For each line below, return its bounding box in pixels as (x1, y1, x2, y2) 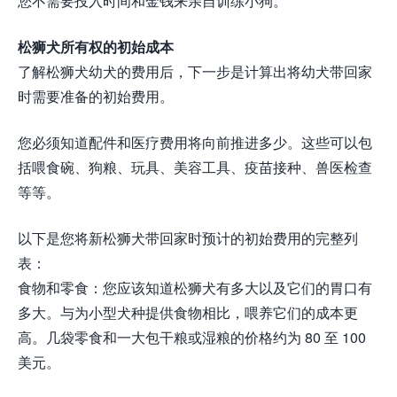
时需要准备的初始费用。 (18, 86, 174, 107)
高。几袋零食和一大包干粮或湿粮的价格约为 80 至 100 (18, 327, 366, 348)
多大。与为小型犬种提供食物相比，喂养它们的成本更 (18, 302, 358, 323)
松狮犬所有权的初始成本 (18, 36, 174, 58)
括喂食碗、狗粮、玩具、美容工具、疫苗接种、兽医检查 (18, 157, 372, 178)
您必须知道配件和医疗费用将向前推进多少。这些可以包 (18, 132, 372, 153)
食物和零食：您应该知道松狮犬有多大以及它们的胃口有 (18, 277, 372, 299)
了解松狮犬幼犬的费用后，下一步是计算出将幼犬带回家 (18, 61, 372, 82)
